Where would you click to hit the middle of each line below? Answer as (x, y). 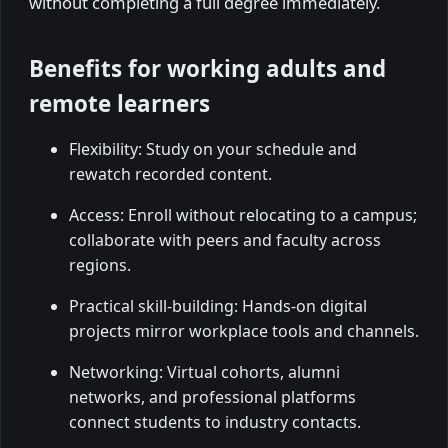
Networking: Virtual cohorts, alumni (204, 372)
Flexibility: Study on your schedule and (213, 149)
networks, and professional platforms (212, 397)
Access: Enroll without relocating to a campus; (243, 215)
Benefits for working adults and (207, 69)
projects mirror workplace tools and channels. (244, 331)
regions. (100, 265)
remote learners (119, 104)
